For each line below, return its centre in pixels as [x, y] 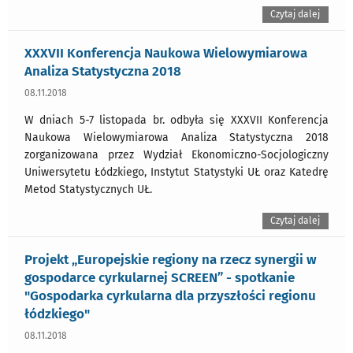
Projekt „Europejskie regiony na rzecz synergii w [171, 260]
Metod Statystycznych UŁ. [88, 190]
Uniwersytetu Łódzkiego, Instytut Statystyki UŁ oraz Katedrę [176, 173]
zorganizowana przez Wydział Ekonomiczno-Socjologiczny [176, 155]
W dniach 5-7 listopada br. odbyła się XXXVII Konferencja [176, 121]
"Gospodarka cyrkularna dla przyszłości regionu [170, 296]
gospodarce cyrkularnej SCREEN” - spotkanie [160, 278]
